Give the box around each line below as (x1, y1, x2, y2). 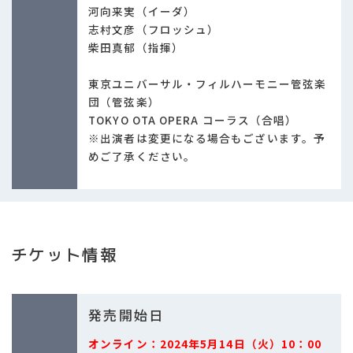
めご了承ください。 (88, 147, 195, 164)
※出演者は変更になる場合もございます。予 (88, 129, 325, 146)
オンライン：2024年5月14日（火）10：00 (88, 335, 322, 351)
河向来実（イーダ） (88, 2, 195, 19)
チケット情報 (10, 243, 118, 267)
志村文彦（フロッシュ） (88, 20, 220, 37)
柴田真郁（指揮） (88, 39, 184, 55)
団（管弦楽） (88, 93, 160, 110)
